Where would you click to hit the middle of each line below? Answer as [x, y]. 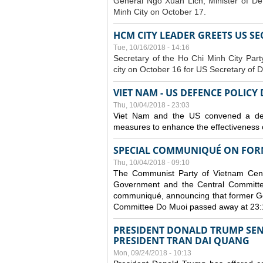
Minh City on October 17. [160, 12]
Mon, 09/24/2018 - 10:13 [152, 253]
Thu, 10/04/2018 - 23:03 [151, 105]
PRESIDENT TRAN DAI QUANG [181, 241]
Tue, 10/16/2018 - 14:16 [151, 48]
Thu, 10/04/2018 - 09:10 [151, 163]
